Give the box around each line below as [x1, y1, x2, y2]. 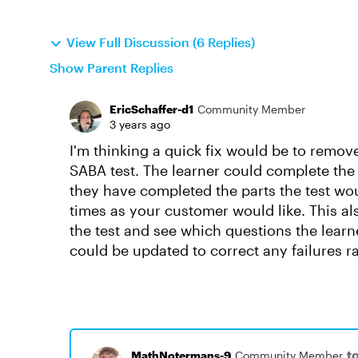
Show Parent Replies [50, 60, 173, 75]
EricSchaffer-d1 [109, 102, 193, 116]
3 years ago [109, 117, 170, 131]
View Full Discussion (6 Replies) [66, 34, 255, 50]
